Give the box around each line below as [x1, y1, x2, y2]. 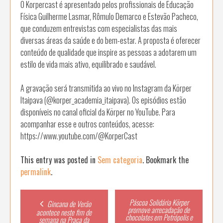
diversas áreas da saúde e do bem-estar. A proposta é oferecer [20, 34, 201, 46]
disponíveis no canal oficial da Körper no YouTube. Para [20, 106, 175, 118]
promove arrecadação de [128, 204, 190, 215]
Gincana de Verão [45, 198, 91, 209]
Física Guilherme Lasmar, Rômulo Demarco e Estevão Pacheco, [20, 10, 198, 22]
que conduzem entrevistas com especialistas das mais [20, 22, 177, 34]
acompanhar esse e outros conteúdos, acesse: [20, 117, 154, 130]
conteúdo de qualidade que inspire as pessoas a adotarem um [20, 46, 197, 58]
